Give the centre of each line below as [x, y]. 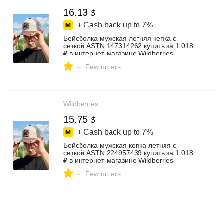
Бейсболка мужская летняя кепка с [120, 38]
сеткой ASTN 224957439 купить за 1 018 [128, 153]
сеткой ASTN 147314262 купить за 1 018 [128, 46]
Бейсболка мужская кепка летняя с [120, 145]
